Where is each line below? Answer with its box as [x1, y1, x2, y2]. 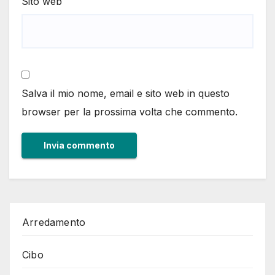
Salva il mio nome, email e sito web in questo [21, 87, 230, 99]
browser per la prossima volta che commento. [21, 105, 238, 118]
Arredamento [22, 216, 86, 228]
